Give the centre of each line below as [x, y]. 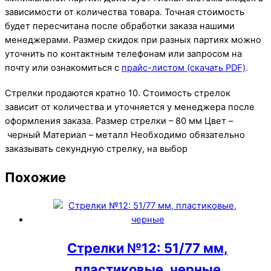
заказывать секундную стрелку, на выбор [96, 149]
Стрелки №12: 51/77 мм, [148, 248]
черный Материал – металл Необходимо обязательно [125, 135]
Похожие [35, 177]
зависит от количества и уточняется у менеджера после [130, 107]
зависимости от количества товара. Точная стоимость [125, 12]
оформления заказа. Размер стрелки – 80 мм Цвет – [119, 121]
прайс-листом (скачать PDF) [184, 67]
